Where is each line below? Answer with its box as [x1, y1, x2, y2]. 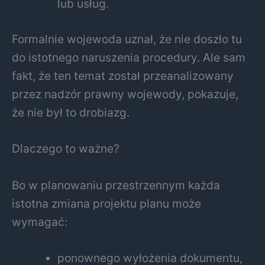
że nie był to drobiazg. [12, 105, 130, 119]
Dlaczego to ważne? [12, 141, 119, 156]
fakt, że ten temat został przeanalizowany [12, 68, 234, 83]
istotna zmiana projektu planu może [12, 196, 201, 211]
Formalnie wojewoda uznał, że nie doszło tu [12, 31, 242, 46]
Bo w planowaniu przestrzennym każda [12, 177, 220, 192]
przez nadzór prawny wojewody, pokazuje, [12, 86, 238, 101]
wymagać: [12, 214, 67, 229]
